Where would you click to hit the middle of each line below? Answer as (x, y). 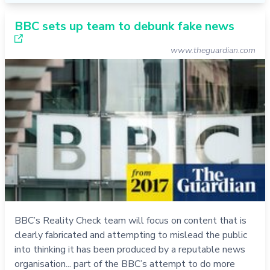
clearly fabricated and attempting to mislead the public (131, 235)
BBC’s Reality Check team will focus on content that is (130, 220)
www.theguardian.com (213, 51)
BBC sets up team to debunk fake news (124, 27)
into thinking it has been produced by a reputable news (130, 249)
